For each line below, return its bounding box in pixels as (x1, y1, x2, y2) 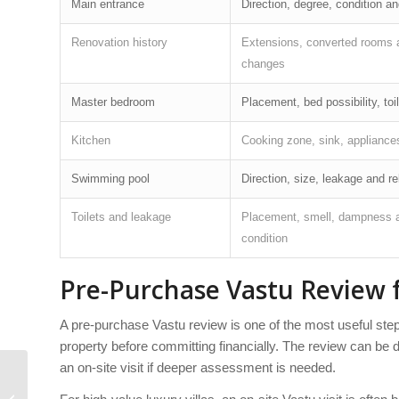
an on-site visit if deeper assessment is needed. (60, 359, 336, 375)
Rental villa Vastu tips (31, 383, 143, 396)
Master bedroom (71, 94, 155, 109)
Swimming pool (71, 171, 150, 185)
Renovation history (71, 35, 167, 49)
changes (241, 56, 285, 70)
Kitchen (71, 133, 110, 147)
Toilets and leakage (71, 209, 171, 224)
